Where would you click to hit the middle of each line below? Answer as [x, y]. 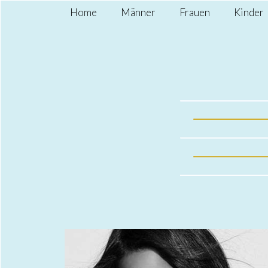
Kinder [249, 12]
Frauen [195, 12]
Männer [138, 12]
